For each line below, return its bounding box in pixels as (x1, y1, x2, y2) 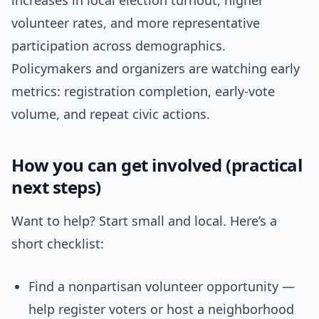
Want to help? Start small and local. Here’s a (11, 212, 277, 230)
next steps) (11, 175, 101, 199)
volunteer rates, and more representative (11, 14, 260, 32)
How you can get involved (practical (11, 153, 303, 177)
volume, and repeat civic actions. (11, 105, 210, 123)
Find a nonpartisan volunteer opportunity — (28, 278, 295, 296)
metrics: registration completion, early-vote (11, 83, 275, 100)
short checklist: (11, 235, 104, 253)
